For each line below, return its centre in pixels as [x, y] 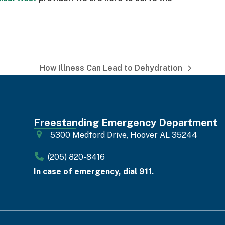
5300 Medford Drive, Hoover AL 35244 [124, 135]
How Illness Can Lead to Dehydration [111, 68]
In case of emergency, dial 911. [94, 171]
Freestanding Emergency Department [126, 122]
